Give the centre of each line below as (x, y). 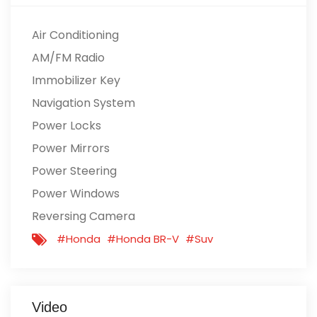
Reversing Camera (83, 216)
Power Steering (74, 171)
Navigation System (83, 103)
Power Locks (67, 126)
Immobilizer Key (76, 80)
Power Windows (76, 194)
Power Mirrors (71, 148)
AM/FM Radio (68, 58)
